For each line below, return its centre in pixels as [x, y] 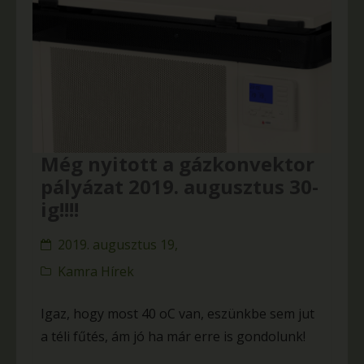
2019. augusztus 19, [118, 245]
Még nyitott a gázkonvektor [178, 164]
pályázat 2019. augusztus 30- [180, 187]
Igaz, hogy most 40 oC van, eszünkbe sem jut [178, 314]
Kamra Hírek [96, 272]
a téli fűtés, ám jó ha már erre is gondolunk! [173, 337]
